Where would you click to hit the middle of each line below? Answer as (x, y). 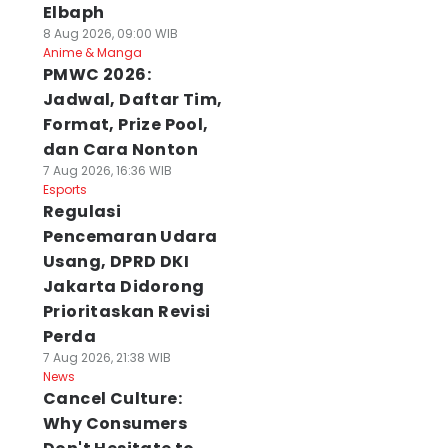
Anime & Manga (92, 52)
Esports (64, 189)
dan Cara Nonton (120, 149)
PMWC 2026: (96, 74)
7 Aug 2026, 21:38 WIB (106, 357)
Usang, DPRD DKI (115, 261)
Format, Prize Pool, (125, 124)
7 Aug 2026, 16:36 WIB (107, 170)
